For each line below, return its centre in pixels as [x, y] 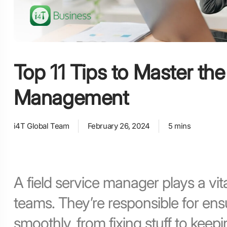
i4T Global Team [41, 126]
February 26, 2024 [119, 126]
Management [71, 98]
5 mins [179, 126]
